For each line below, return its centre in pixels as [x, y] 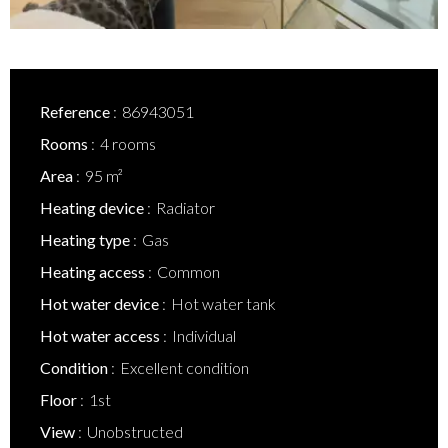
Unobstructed [135, 431]
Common [188, 271]
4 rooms [128, 143]
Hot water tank [223, 303]
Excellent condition [184, 367]
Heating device [93, 207]
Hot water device [101, 303]
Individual [204, 335]
